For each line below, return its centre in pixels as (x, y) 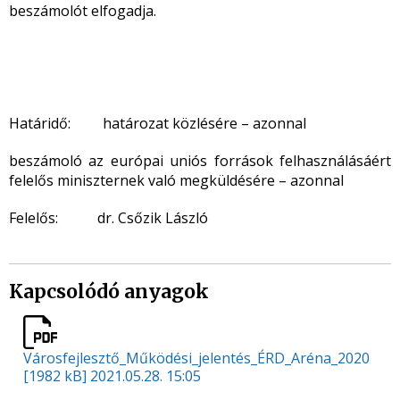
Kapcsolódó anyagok (109, 292)
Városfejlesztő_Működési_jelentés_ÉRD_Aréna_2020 (196, 358)
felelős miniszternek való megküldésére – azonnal (176, 180)
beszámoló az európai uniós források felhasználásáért (200, 161)
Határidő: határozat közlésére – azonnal (158, 123)
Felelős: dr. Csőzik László (108, 218)
